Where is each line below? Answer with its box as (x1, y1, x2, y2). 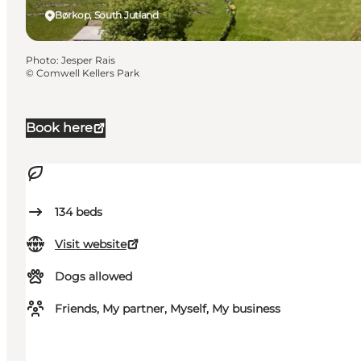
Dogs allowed (55, 269, 132, 284)
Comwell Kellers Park (36, 67, 139, 80)
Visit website (55, 237, 127, 252)
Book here (26, 120, 93, 136)
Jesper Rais (61, 54, 115, 67)
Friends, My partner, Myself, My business (55, 301, 280, 317)
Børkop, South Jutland (55, 9, 159, 22)
